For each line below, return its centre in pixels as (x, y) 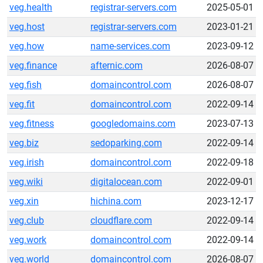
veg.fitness (32, 124)
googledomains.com (133, 124)
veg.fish (26, 85)
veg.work (28, 240)
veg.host (27, 27)
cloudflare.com (121, 220)
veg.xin (24, 201)
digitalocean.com (126, 182)
